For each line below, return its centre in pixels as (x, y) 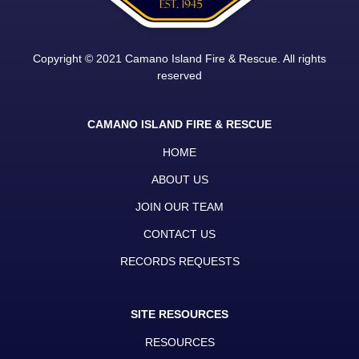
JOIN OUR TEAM (179, 207)
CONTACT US (179, 234)
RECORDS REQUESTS (179, 261)
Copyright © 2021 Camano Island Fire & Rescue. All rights (179, 58)
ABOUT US (179, 179)
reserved (179, 75)
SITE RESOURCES (179, 314)
